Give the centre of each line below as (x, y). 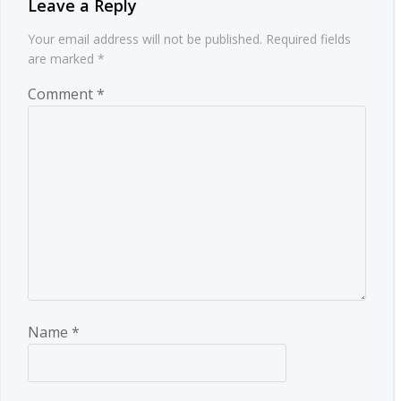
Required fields (308, 38)
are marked (63, 58)
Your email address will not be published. (145, 38)
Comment (62, 94)
